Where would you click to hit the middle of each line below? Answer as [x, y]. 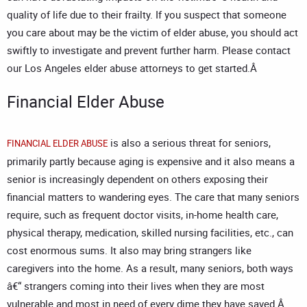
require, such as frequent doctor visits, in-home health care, [143, 215]
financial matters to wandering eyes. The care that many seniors [153, 197]
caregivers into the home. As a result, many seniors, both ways [150, 268]
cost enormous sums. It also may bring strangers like [129, 250]
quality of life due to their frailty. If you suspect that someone [147, 15]
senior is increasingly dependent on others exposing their [137, 179]
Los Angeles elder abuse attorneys [104, 68]
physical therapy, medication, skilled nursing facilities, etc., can [150, 233]
